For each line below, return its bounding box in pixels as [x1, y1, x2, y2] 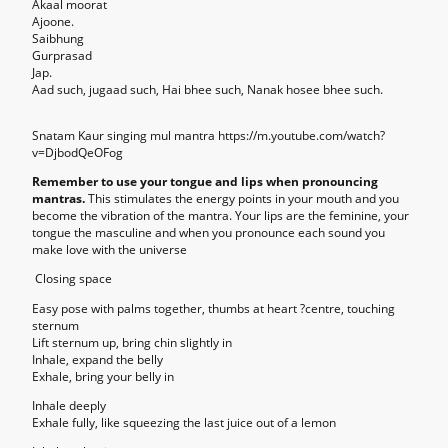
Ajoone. [32, 12, 74, 30]
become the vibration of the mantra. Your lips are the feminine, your [32, 207, 409, 225]
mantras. [32, 190, 85, 208]
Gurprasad [32, 46, 92, 64]
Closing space [32, 270, 112, 288]
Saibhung [32, 29, 84, 47]
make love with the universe [32, 241, 187, 259]
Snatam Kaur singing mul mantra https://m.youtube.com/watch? [32, 126, 385, 144]
